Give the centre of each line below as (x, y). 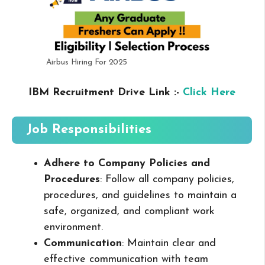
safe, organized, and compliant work (129, 211)
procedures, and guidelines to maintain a (140, 195)
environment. (73, 227)
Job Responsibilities (89, 130)
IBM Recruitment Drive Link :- (106, 92)
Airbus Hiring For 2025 (87, 62)
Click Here (209, 92)
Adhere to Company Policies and (127, 163)
